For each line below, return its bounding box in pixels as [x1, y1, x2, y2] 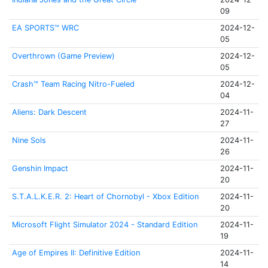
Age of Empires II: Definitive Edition [11, 248, 140, 257]
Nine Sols [11, 136, 46, 145]
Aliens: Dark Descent [11, 108, 87, 117]
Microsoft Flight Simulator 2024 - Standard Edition [11, 220, 197, 229]
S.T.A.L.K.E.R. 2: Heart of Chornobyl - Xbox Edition [11, 192, 199, 201]
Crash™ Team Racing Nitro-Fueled [11, 80, 135, 89]
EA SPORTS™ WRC [11, 23, 79, 32]
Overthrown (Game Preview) [11, 51, 115, 60]
